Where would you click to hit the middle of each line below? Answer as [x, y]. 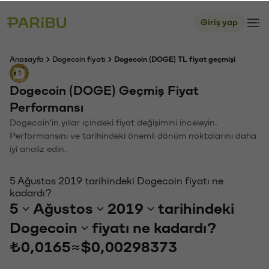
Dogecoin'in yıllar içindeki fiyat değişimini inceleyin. [113, 122]
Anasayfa [27, 58]
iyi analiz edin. [38, 148]
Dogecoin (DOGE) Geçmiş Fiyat [104, 90]
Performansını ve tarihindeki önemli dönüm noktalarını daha [133, 135]
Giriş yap [219, 21]
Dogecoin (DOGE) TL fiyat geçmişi [175, 58]
